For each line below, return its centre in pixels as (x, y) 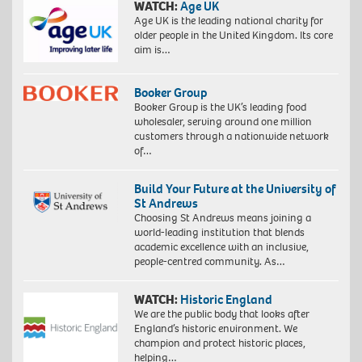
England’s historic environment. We (215, 328)
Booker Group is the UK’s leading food (220, 107)
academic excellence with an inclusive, (221, 246)
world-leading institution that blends (219, 232)
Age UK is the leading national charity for (228, 20)
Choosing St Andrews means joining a (222, 217)
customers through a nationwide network (231, 136)
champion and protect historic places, (219, 343)
